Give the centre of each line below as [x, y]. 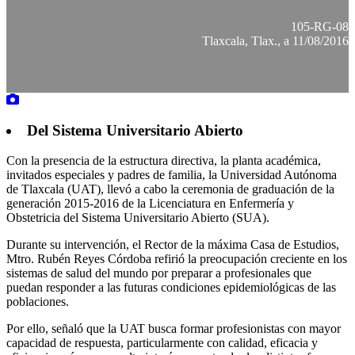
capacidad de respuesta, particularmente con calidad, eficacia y [162, 343]
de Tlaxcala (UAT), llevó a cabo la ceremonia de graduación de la [170, 189]
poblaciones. [38, 302]
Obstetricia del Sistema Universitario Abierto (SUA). [138, 218]
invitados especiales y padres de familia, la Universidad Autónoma [172, 175]
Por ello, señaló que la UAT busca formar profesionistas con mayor [174, 329]
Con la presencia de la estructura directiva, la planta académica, [164, 161]
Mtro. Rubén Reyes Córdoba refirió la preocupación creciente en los [177, 259]
